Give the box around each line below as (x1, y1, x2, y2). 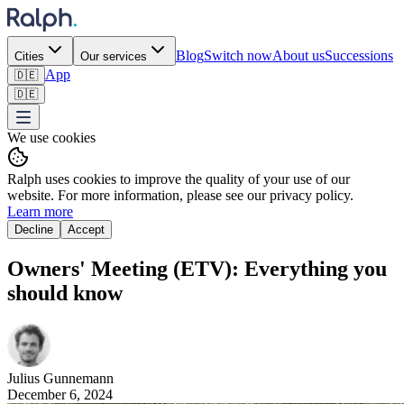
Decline (14, 223, 53, 236)
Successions (325, 48, 393, 63)
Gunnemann (43, 370, 114, 386)
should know (7, 280, 123, 305)
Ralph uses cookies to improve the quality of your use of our (7, 171, 350, 187)
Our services (80, 50, 147, 63)
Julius (7, 370, 40, 386)
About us (272, 48, 325, 63)
